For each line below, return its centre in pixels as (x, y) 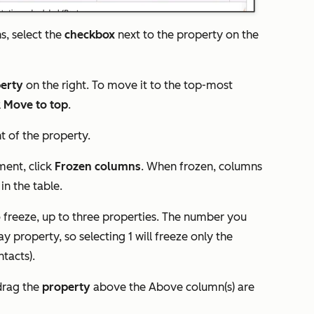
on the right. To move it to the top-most (128, 85)
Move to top (36, 105)
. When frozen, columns (202, 166)
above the (120, 287)
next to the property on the (187, 35)
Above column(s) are (202, 287)
